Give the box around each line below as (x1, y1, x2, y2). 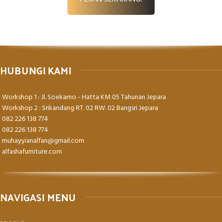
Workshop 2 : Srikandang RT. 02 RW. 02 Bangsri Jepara (2, 102, 158, 114)
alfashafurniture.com (2, 146, 62, 158)
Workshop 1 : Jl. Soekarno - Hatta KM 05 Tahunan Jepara (2, 91, 166, 103)
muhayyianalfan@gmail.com (2, 135, 84, 147)
